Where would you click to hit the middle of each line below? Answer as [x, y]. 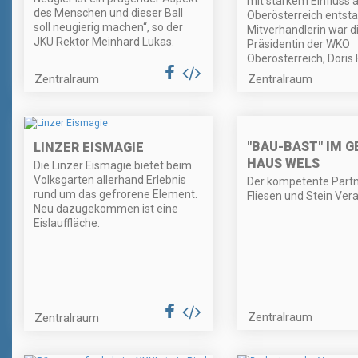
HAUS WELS [283, 164]
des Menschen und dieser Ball [108, 13]
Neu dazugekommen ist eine [106, 208]
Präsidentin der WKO [298, 44]
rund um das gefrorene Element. [115, 194]
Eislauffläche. [67, 223]
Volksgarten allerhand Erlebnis [110, 179]
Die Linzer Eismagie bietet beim [113, 165]
